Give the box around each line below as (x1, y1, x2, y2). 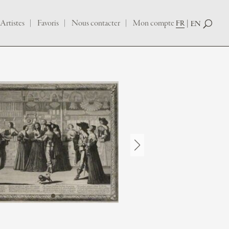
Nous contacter (72, 19, 120, 28)
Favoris (37, 19, 59, 28)
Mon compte (133, 19, 174, 28)
